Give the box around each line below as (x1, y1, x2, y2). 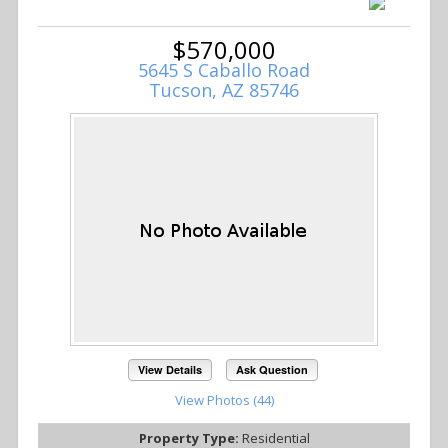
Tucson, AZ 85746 (149, 77, 299, 102)
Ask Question (235, 362, 308, 378)
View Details (138, 362, 203, 378)
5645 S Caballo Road (138, 57, 310, 82)
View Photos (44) (174, 391, 274, 410)
